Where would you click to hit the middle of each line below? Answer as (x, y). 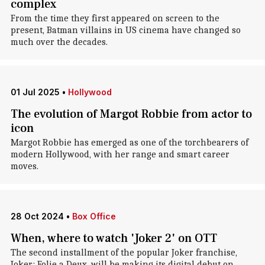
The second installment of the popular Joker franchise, (124, 253)
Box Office (94, 216)
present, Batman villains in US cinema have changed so (125, 30)
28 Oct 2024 (37, 216)
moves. (24, 166)
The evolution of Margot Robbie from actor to (131, 114)
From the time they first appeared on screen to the (115, 18)
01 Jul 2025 (35, 92)
